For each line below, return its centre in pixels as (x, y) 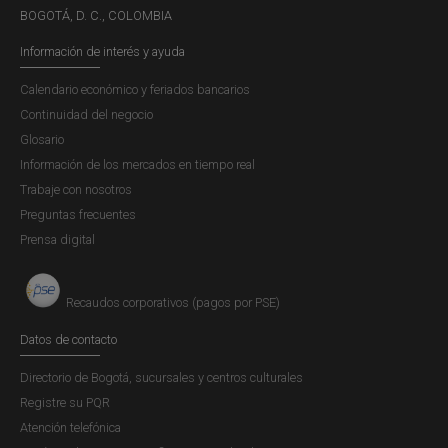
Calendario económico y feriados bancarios (135, 90)
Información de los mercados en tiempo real (137, 165)
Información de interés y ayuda (102, 52)
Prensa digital (57, 240)
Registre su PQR (65, 402)
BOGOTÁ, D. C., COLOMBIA (96, 16)
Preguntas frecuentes (78, 215)
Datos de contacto (68, 339)
